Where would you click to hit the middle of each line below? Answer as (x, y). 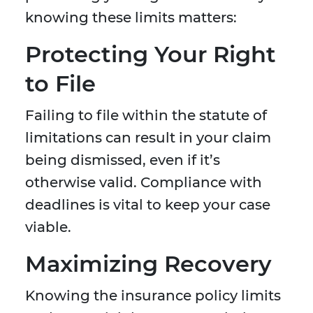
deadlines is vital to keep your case (148, 205)
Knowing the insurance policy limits (153, 296)
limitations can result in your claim (148, 138)
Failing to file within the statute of (146, 116)
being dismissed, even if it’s (123, 160)
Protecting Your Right (151, 54)
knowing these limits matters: (131, 18)
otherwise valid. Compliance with (144, 183)
